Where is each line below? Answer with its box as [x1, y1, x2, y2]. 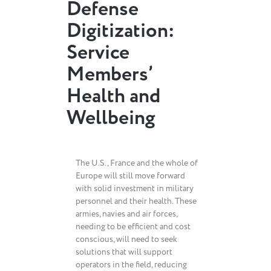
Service [67, 39, 129, 67]
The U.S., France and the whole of [76, 157, 198, 169]
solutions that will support [76, 246, 172, 258]
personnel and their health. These [76, 195, 197, 207]
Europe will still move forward [76, 170, 185, 181]
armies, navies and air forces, [76, 208, 177, 220]
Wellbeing [67, 104, 155, 132]
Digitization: [67, 17, 175, 45]
